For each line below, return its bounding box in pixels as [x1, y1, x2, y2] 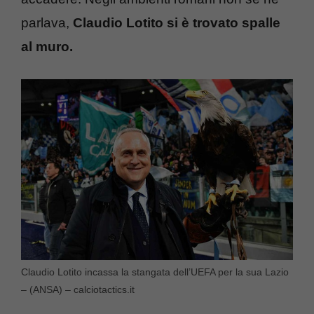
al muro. [21, 39, 73, 54]
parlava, [21, 15, 73, 30]
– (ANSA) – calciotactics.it [21, 284, 135, 296]
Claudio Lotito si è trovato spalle [73, 15, 280, 30]
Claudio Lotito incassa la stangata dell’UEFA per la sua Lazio [21, 266, 289, 278]
